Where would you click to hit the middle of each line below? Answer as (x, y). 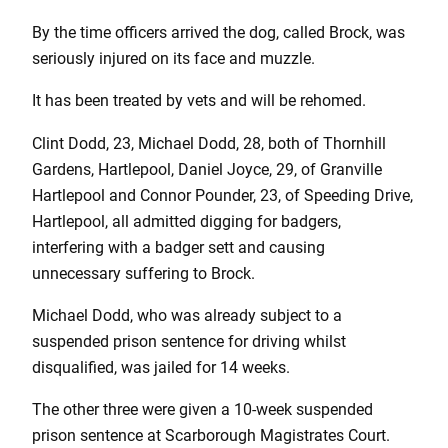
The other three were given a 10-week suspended (202, 410)
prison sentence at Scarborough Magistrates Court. (211, 436)
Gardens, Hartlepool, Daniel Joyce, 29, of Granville (207, 169)
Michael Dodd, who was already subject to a (187, 315)
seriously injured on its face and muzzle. (173, 59)
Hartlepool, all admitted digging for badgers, (186, 221)
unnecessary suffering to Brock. (143, 273)
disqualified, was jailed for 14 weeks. (161, 367)
